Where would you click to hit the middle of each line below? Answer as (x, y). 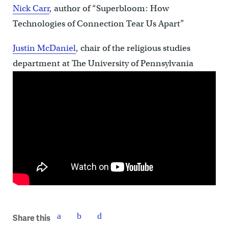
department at (42, 63)
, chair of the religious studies (133, 48)
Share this (31, 217)
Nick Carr (31, 8)
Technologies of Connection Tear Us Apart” (98, 23)
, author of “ (73, 8)
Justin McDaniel (44, 48)
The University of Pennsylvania (132, 63)
